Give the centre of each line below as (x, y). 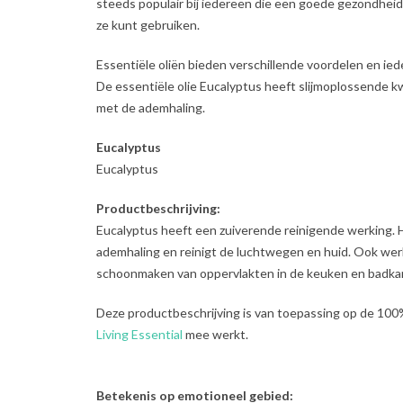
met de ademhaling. (152, 107)
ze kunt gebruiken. (148, 24)
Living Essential (139, 334)
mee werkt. (215, 334)
